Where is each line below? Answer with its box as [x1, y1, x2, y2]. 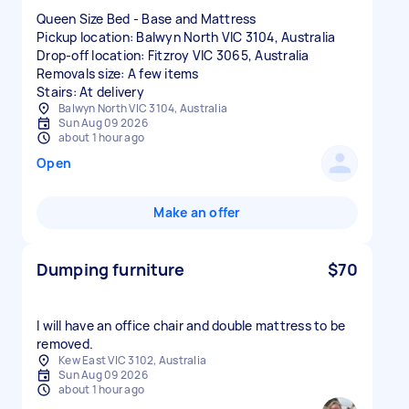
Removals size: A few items [37, 65, 199, 82]
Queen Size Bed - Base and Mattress [37, 10, 257, 27]
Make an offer [153, 204, 241, 221]
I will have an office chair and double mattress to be [37, 317, 346, 334]
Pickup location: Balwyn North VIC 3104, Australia [37, 28, 336, 46]
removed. [37, 335, 93, 352]
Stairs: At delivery [37, 83, 144, 100]
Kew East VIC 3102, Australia [58, 352, 206, 368]
